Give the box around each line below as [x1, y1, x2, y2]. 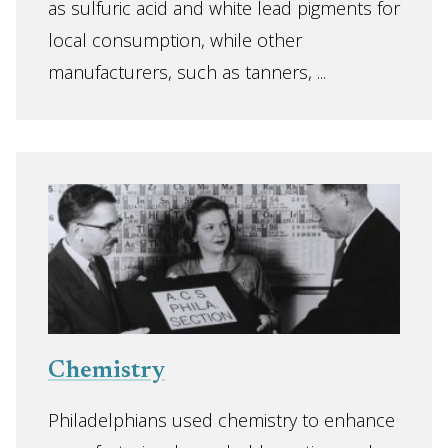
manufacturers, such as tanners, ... [48, 60, 326, 84]
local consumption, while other [48, 28, 302, 52]
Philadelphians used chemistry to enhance [48, 408, 395, 432]
